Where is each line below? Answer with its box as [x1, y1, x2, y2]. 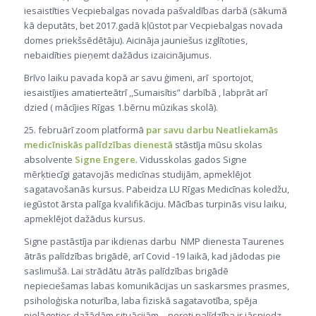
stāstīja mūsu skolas [172, 138, 262, 152]
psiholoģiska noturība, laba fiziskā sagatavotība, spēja [23, 294, 257, 308]
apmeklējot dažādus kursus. [23, 212, 145, 226]
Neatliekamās [215, 123, 278, 137]
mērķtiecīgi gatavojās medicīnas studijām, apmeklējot [23, 168, 251, 181]
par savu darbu [145, 123, 214, 137]
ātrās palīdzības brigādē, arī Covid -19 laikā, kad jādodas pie [23, 250, 283, 263]
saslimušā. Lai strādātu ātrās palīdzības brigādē [23, 265, 229, 278]
